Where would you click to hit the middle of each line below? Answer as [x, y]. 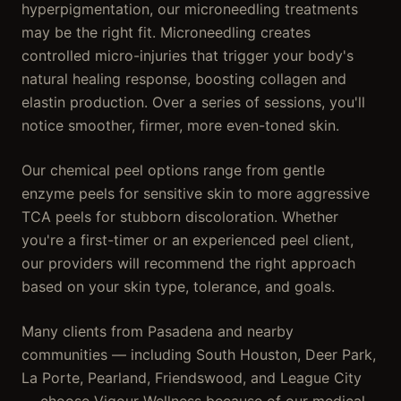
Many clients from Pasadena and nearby [158, 331]
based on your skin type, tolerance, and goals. [178, 286]
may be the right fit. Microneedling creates [166, 32]
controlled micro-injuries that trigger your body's [188, 55]
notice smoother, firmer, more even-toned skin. [180, 125]
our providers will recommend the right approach [188, 263]
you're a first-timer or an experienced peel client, [188, 240]
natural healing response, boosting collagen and [184, 79]
